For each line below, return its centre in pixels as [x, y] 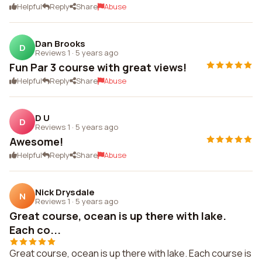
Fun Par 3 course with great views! [98, 67]
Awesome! [36, 142]
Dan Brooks [60, 43]
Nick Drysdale [65, 192]
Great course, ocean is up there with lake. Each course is [130, 253]
